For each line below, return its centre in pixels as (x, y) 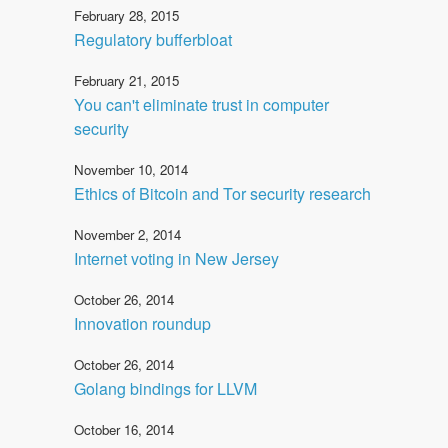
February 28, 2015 (126, 15)
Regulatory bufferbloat (153, 39)
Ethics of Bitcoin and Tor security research (222, 193)
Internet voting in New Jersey (176, 258)
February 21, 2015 (126, 80)
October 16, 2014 (124, 429)
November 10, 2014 (131, 169)
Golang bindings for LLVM (165, 388)
